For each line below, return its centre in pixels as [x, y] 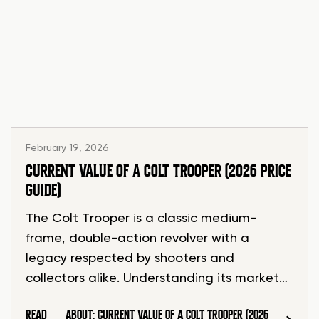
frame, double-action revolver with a [137, 239]
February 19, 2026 [67, 148]
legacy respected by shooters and [130, 259]
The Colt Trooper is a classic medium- [141, 219]
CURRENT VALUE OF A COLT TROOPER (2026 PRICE [158, 171]
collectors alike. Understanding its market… [157, 279]
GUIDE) [43, 190]
